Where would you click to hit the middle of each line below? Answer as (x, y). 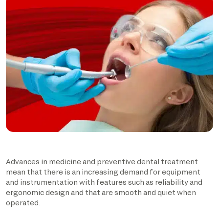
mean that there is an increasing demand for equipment (103, 172)
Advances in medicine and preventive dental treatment (102, 162)
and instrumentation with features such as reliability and (104, 182)
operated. (23, 203)
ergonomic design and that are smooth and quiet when (101, 192)
